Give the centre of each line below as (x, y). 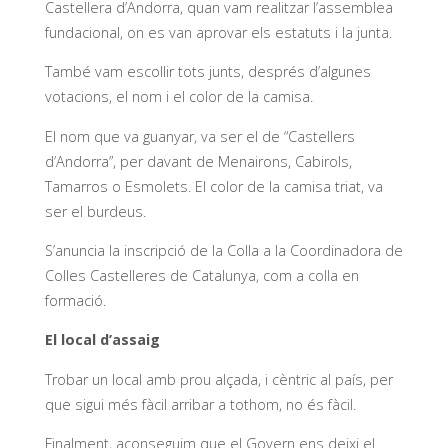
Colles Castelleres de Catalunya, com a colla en (201, 275)
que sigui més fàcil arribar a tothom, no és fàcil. (200, 404)
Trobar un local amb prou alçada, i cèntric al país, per (218, 379)
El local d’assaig (102, 340)
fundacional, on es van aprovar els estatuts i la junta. (218, 32)
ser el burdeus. (95, 211)
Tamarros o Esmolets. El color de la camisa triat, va (213, 186)
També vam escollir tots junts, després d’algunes (207, 72)
